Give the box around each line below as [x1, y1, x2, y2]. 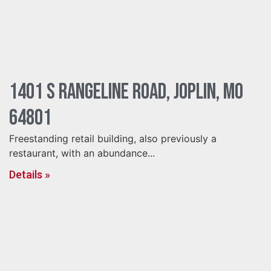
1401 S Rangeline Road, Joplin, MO [9, 79, 243, 105]
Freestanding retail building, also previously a [9, 132, 217, 145]
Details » [9, 168, 50, 181]
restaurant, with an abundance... [9, 147, 155, 159]
